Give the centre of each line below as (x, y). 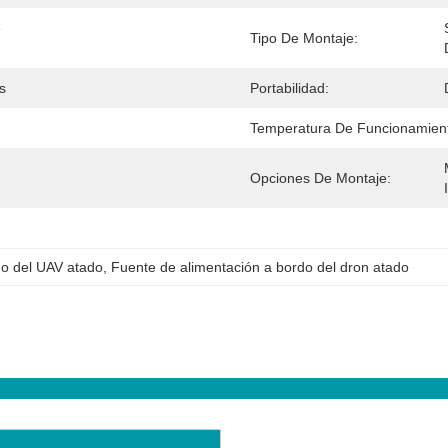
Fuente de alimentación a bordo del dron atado (260, 267)
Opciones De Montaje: (320, 178)
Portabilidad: (289, 88)
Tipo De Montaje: (304, 38)
